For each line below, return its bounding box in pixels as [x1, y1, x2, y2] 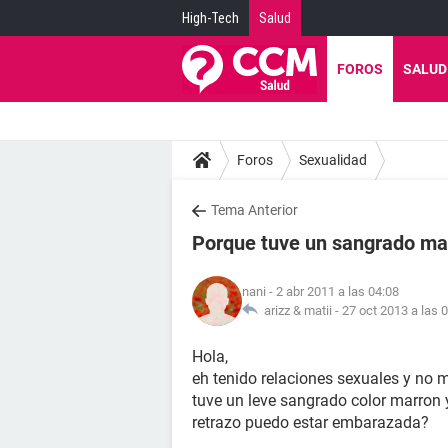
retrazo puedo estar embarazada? [192, 413, 429, 432]
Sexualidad [299, 151, 367, 168]
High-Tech [182, 10, 239, 26]
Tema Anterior [211, 202, 298, 218]
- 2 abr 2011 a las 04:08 [266, 284, 399, 299]
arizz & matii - [258, 303, 342, 318]
